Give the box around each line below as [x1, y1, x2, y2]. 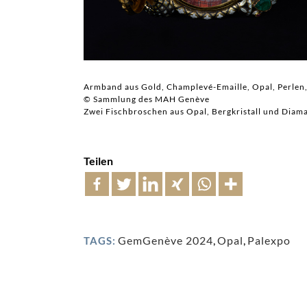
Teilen [84, 153, 113, 167]
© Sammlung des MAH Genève [84, 93, 210, 104]
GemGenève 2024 [118, 233, 213, 247]
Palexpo [247, 233, 291, 247]
